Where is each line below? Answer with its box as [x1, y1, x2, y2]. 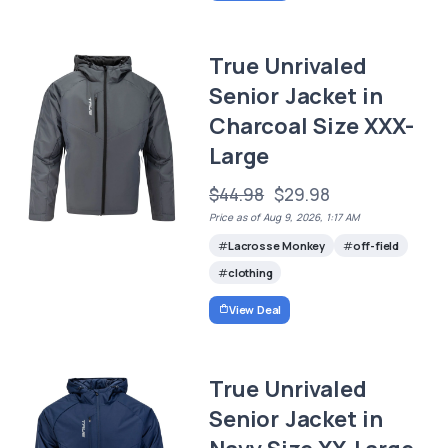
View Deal [228, 301, 282, 317]
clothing [227, 265, 273, 281]
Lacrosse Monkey [227, 238, 325, 254]
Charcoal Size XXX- [209, 110, 414, 141]
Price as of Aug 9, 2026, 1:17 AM [209, 209, 360, 224]
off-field [352, 238, 399, 254]
